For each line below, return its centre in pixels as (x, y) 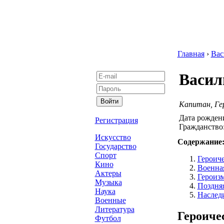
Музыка (108, 182)
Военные (110, 200)
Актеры (108, 173)
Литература (114, 209)
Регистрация (116, 120)
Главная (191, 54)
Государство (115, 146)
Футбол (108, 218)
